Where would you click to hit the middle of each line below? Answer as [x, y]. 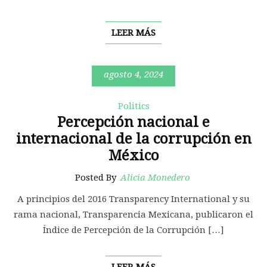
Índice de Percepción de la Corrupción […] [133, 230]
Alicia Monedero [155, 178]
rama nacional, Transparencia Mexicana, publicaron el [133, 215]
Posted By [97, 178]
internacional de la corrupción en [133, 139]
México [133, 156]
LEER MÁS [133, 33]
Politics [133, 106]
